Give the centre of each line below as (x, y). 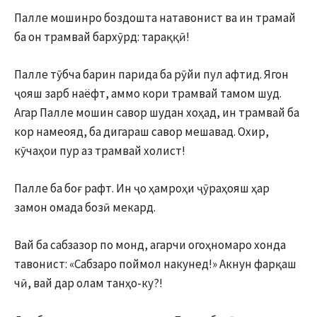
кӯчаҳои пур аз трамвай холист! (100, 150)
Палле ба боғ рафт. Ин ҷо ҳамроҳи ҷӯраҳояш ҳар (142, 188)
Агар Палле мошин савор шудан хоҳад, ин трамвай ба (157, 112)
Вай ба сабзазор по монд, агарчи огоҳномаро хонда (150, 244)
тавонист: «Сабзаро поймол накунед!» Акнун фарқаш (155, 264)
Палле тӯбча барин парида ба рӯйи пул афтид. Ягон (151, 74)
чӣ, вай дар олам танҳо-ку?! (88, 283)
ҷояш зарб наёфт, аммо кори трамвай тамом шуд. (148, 93)
